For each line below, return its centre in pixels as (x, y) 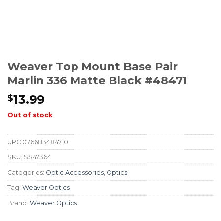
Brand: (18, 203)
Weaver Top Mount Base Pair (92, 66)
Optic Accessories (75, 172)
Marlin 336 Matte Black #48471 (97, 80)
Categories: (27, 172)
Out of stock (30, 115)
